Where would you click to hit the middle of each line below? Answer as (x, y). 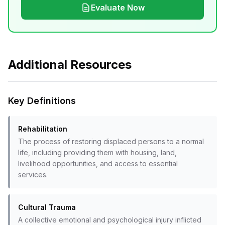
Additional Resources (70, 65)
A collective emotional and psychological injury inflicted (110, 220)
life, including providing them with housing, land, (97, 152)
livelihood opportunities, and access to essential (98, 163)
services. (33, 175)
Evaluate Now (118, 8)
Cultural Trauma (47, 207)
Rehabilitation (43, 129)
